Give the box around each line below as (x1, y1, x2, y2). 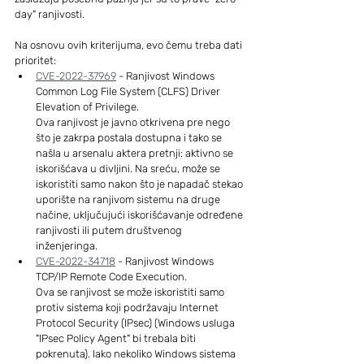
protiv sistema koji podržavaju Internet (36, 301, 221, 314)
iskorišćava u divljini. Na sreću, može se (36, 162, 223, 175)
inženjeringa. (36, 240, 97, 252)
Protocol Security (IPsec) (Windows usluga (36, 317, 237, 329)
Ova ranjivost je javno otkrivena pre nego (36, 116, 232, 128)
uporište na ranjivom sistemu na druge (36, 193, 223, 206)
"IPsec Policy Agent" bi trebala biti (36, 332, 198, 344)
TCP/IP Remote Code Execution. (36, 271, 189, 283)
